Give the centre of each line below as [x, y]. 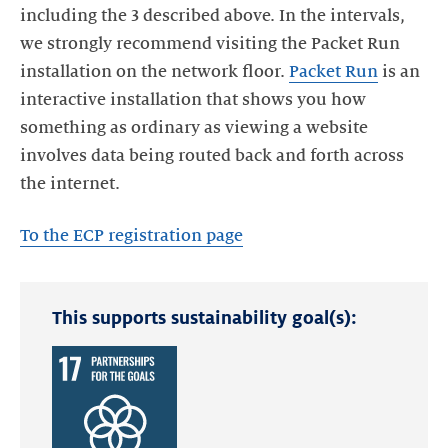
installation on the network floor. [154, 71]
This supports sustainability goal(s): [204, 317]
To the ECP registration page [131, 235]
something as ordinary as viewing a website [194, 127]
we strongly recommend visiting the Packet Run [210, 43]
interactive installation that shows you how [193, 99]
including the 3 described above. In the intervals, [212, 15]
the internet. [70, 183]
